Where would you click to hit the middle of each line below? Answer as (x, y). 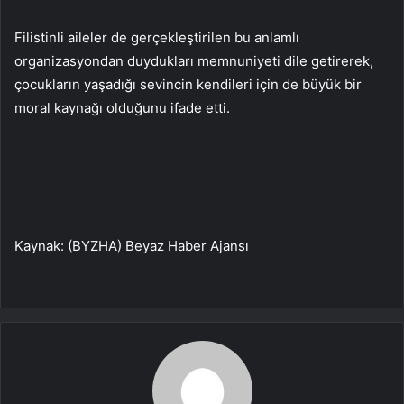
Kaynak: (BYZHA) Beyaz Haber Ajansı (132, 245)
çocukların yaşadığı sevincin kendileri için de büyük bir (188, 84)
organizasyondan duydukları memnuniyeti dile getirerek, (194, 60)
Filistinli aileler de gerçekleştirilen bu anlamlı (157, 37)
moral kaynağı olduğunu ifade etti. (122, 107)
